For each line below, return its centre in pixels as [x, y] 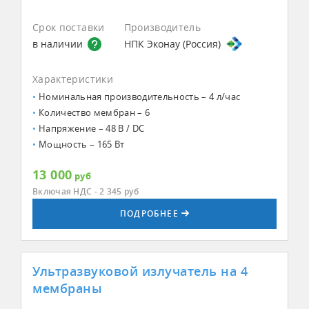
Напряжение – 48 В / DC [92, 128]
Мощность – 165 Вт [82, 144]
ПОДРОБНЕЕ [149, 214]
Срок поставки [69, 27]
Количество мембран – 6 [94, 112]
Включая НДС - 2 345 [79, 191]
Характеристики [73, 79]
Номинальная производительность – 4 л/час [140, 96]
